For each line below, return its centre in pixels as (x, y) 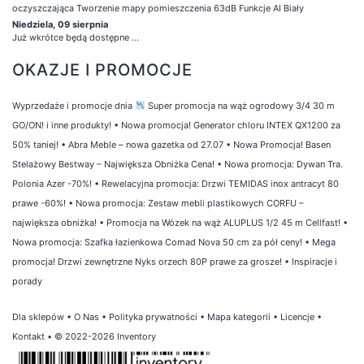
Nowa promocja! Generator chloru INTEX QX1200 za (231, 125)
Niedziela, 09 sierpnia (60, 24)
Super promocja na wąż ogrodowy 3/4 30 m (241, 105)
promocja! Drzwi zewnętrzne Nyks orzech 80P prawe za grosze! (147, 261)
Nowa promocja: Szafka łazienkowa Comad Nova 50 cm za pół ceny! (157, 242)
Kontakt (28, 336)
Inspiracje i (314, 261)
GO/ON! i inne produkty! (62, 125)
